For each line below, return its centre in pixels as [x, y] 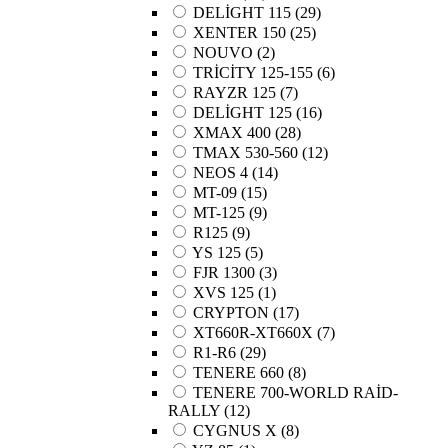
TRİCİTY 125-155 [253, 73]
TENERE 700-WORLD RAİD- [295, 393]
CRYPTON [231, 313]
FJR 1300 [224, 273]
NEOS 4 [220, 173]
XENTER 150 [239, 33]
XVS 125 [223, 293]
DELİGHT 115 [242, 13]
